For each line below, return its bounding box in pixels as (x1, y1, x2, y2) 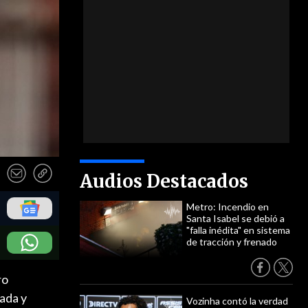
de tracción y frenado (186, 236, 277, 247)
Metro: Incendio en (186, 201, 269, 212)
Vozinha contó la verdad (186, 295, 288, 307)
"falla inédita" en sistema (186, 224, 290, 236)
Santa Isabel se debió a (186, 212, 285, 224)
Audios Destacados (80, 170, 248, 192)
